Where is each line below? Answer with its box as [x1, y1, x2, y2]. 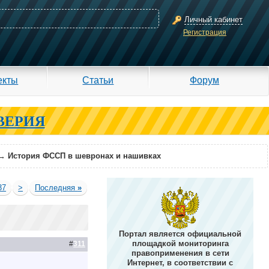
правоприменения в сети [131, 249, 229, 258]
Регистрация [183, 28, 226, 37]
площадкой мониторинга [131, 239, 229, 248]
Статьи [82, 74, 114, 85]
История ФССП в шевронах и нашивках [8, 151, 161, 160]
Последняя [35, 183, 78, 192]
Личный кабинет [184, 15, 243, 24]
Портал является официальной [119, 229, 242, 238]
